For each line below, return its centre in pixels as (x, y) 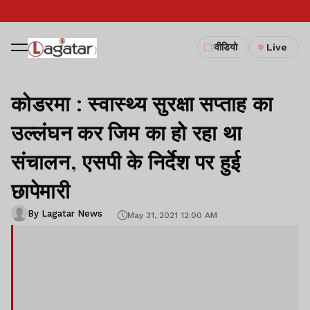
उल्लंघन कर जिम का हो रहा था (127, 132)
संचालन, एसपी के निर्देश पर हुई (126, 161)
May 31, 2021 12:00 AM (172, 215)
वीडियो (226, 47)
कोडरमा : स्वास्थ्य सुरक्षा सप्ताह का (142, 103)
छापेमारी (41, 190)
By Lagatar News (65, 213)
